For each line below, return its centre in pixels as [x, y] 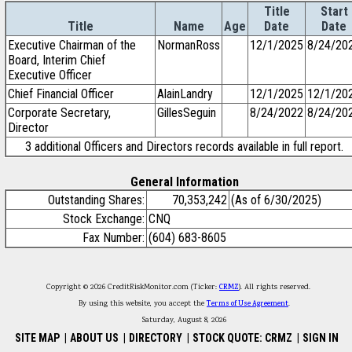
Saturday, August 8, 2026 [184, 320]
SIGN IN [321, 338]
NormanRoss [189, 45]
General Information [184, 182]
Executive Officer [50, 75]
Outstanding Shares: [96, 200]
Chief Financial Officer [61, 94]
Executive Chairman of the [72, 45]
